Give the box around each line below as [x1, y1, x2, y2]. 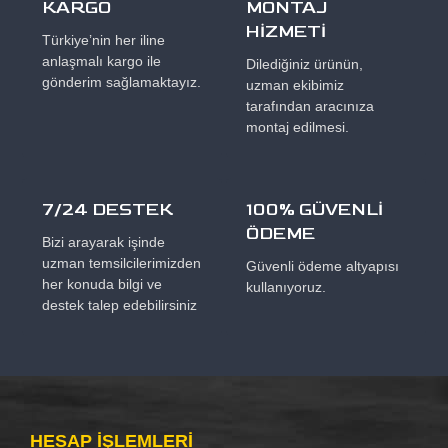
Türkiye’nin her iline [42, 32, 165, 48]
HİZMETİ [246, 21, 326, 42]
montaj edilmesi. [246, 119, 349, 135]
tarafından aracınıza [246, 98, 374, 114]
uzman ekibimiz [246, 77, 344, 93]
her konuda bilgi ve [42, 276, 162, 292]
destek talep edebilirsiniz [42, 297, 197, 313]
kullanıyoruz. [246, 279, 326, 295]
